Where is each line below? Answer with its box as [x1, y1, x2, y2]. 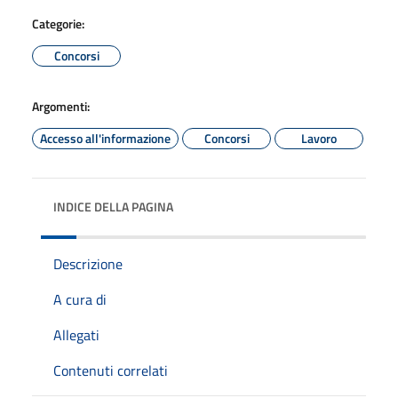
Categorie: [32, 13, 84, 33]
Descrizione [53, 252, 123, 275]
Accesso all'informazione [40, 128, 171, 147]
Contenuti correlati [53, 359, 168, 381]
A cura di [53, 288, 107, 310]
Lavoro [301, 128, 337, 147]
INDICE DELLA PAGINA [53, 196, 173, 216]
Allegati [53, 323, 99, 346]
